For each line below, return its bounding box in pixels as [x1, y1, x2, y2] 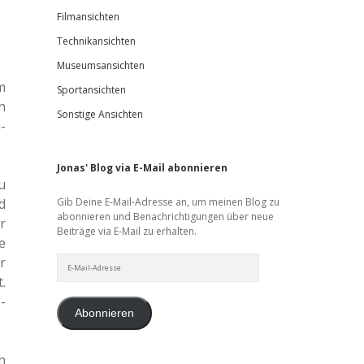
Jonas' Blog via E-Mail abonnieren [56, 161, 227, 175]
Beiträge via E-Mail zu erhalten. [56, 224, 197, 238]
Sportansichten [56, 83, 126, 97]
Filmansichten [56, 10, 119, 24]
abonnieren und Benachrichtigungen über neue [56, 210, 274, 223]
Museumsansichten [56, 58, 145, 72]
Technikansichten [56, 34, 136, 48]
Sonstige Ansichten [56, 107, 143, 121]
